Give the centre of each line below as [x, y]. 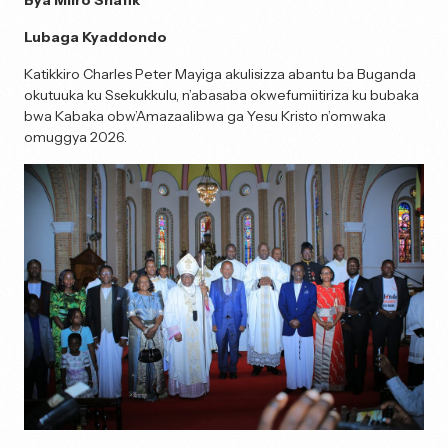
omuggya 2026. [75, 137]
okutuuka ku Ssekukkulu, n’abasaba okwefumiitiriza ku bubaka [221, 95]
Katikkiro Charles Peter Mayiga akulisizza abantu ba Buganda [220, 74]
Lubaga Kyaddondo [95, 37]
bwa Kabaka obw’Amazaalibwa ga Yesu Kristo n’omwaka [205, 116]
